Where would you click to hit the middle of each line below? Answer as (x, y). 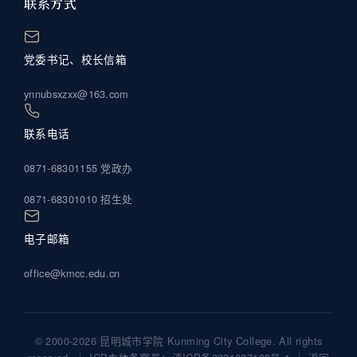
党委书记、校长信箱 (75, 59)
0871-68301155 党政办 (78, 167)
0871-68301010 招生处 (78, 198)
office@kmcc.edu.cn (72, 273)
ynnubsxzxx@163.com (76, 93)
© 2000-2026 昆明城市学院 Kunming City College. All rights (178, 340)
